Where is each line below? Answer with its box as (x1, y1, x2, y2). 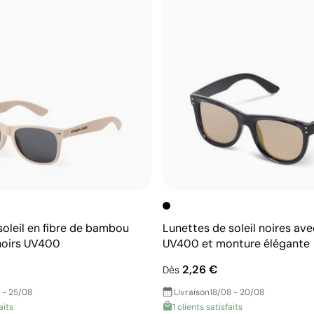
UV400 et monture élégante (163, 235, 310, 251)
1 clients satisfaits (172, 301, 243, 313)
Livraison (174, 286, 210, 298)
